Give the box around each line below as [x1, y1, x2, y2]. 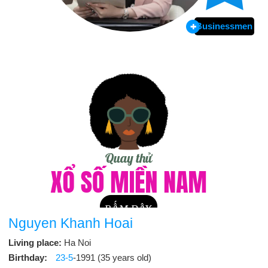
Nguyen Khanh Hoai [8, 216, 133, 231]
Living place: [8, 237, 64, 248]
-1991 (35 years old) [73, 252, 151, 263]
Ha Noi [64, 237, 91, 248]
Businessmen [196, 21, 253, 32]
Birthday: [8, 252, 50, 263]
